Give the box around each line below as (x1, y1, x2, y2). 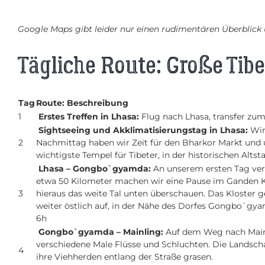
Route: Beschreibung (36, 98, 128, 109)
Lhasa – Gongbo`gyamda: (38, 163, 153, 174)
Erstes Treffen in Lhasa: (38, 111, 139, 122)
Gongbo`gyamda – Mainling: (38, 227, 163, 238)
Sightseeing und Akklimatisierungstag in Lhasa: (38, 125, 250, 136)
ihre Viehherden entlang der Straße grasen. (36, 251, 213, 263)
